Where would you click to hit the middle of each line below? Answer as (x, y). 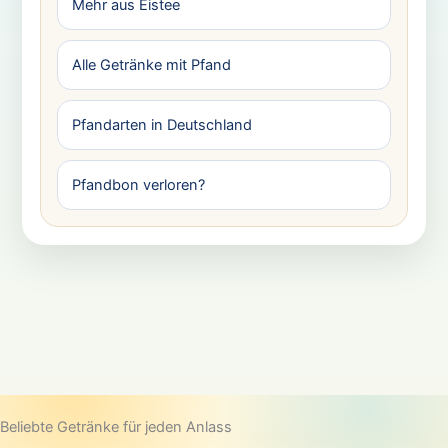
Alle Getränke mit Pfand (151, 64)
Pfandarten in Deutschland (161, 124)
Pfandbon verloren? (138, 184)
